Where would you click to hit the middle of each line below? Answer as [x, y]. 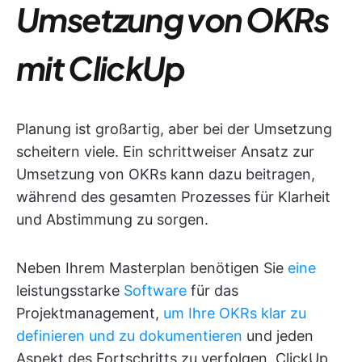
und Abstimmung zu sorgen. [112, 219]
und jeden [278, 335]
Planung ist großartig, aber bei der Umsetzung [174, 128]
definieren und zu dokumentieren [129, 335]
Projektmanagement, [90, 313]
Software [155, 290]
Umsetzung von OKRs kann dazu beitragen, [166, 174]
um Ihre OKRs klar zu [235, 313]
